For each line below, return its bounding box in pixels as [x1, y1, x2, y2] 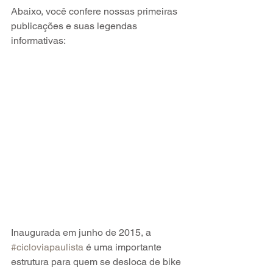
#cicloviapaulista [11, 241, 83, 253]
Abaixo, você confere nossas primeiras [11, 5, 180, 17]
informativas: [11, 35, 66, 46]
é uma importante [83, 241, 164, 253]
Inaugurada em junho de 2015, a [11, 226, 154, 238]
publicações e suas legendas [11, 20, 140, 32]
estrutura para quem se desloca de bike [11, 255, 183, 268]
